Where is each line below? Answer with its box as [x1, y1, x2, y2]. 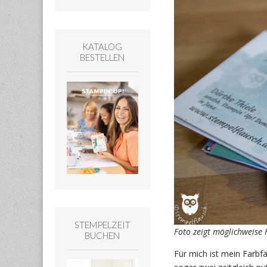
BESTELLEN [80, 52, 125, 63]
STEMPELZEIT [74, 219, 131, 230]
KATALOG [82, 41, 123, 52]
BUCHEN [85, 229, 120, 241]
